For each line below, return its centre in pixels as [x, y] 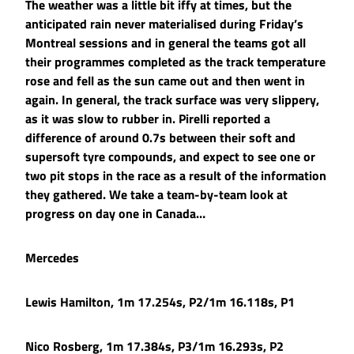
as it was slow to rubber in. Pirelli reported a [148, 119]
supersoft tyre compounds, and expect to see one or [170, 157]
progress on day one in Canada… [115, 214]
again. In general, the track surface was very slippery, [172, 100]
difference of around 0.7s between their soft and [160, 138]
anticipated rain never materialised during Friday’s [164, 24]
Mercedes [52, 258]
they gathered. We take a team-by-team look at [156, 195]
